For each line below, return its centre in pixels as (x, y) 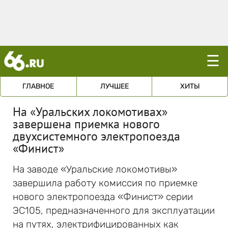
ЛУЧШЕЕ (114, 86)
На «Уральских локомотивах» (90, 112)
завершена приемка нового (86, 124)
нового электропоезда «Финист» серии (103, 197)
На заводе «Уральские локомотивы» (95, 169)
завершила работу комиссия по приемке (105, 183)
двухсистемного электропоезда (96, 136)
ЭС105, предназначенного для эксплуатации (114, 210)
